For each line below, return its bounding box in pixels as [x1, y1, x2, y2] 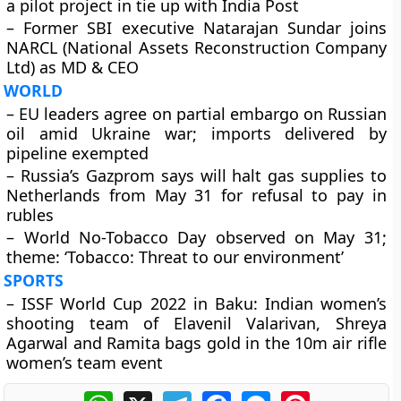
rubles [6, 204, 55, 226]
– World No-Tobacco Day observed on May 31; [6, 226, 387, 248]
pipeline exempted [6, 142, 149, 164]
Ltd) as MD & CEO [6, 56, 140, 78]
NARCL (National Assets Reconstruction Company [6, 37, 387, 58]
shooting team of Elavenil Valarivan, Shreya [6, 312, 387, 334]
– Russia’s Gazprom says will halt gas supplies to [6, 165, 387, 186]
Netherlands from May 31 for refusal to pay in [6, 184, 387, 206]
